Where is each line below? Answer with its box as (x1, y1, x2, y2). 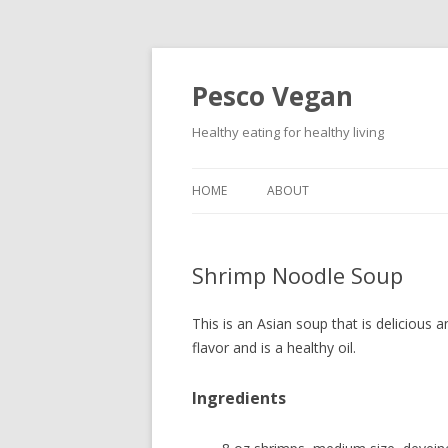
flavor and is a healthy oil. (192, 338, 356, 357)
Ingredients (192, 387, 286, 409)
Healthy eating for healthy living (192, 123, 384, 141)
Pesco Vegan (192, 78, 353, 114)
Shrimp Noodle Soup (192, 260, 403, 290)
